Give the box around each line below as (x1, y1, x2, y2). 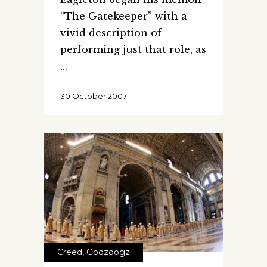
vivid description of (60, 26, 162, 39)
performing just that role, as (60, 43, 206, 55)
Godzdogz (86, 247, 130, 258)
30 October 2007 (60, 91, 127, 101)
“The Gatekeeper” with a (60, 10, 187, 22)
